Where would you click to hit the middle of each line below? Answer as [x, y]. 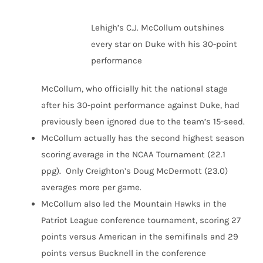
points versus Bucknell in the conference [124, 253]
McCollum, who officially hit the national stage [134, 89]
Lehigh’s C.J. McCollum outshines [158, 28]
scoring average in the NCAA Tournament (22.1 [133, 155]
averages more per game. [91, 188]
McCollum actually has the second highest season [143, 138]
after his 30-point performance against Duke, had [140, 105]
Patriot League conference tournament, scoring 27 [141, 220]
